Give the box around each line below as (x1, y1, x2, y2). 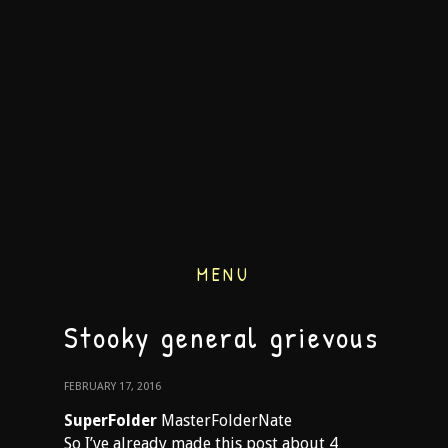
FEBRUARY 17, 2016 (64, 380, 161, 393)
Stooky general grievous (64, 317, 379, 357)
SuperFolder (64, 411, 157, 430)
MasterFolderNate (157, 411, 292, 430)
